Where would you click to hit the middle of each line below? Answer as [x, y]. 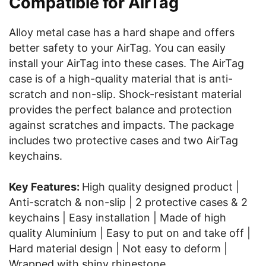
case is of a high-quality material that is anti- [121, 79]
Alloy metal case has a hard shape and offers [122, 32]
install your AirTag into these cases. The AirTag [126, 63]
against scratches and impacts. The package [121, 125]
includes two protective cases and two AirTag [123, 140]
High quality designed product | [161, 187]
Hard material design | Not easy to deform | [118, 248]
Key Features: [45, 187]
